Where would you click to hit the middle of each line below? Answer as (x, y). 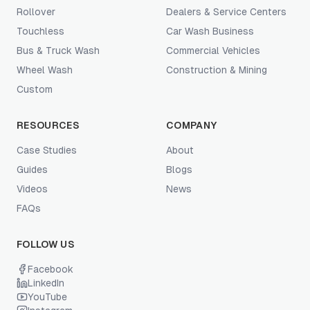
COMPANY (192, 125)
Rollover (36, 12)
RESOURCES (48, 125)
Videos (32, 189)
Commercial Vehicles (213, 51)
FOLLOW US (46, 244)
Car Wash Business (210, 31)
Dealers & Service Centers (226, 12)
